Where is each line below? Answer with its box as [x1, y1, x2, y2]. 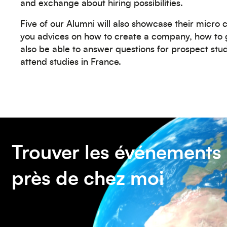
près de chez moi [12, 170, 164, 189]
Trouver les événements [12, 144, 221, 163]
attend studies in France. [20, 58, 121, 67]
